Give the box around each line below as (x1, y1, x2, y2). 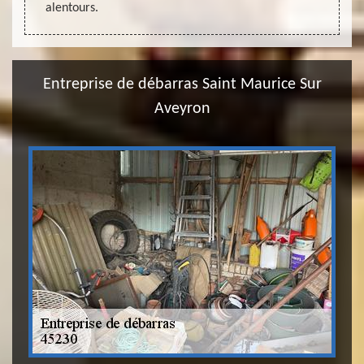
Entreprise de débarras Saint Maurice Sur (42, 76, 322, 93)
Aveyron (154, 101, 210, 117)
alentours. (45, 2, 98, 15)
